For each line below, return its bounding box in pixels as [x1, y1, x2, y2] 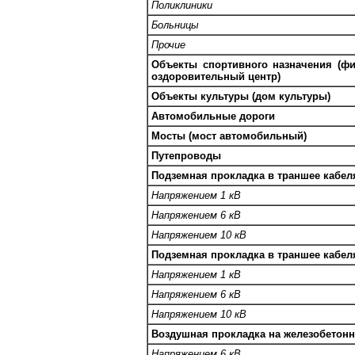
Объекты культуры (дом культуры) [151, 90, 330, 102]
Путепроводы [151, 149, 221, 162]
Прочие [151, 38, 185, 51]
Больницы [151, 18, 199, 31]
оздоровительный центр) [151, 70, 281, 82]
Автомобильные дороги [151, 109, 275, 122]
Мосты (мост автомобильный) [151, 129, 307, 142]
